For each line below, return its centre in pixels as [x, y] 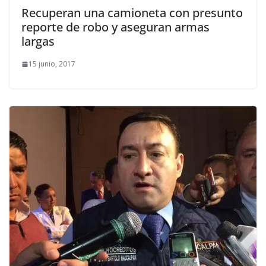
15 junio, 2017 [52, 64]
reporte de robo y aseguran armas [115, 27]
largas [38, 42]
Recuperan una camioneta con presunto [132, 13]
